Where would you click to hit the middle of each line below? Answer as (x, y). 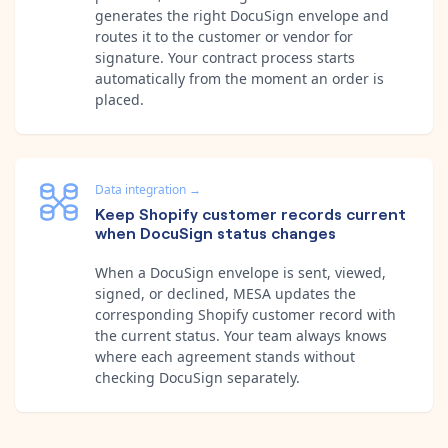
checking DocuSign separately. (197, 377)
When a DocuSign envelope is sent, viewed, (240, 272)
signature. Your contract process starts (225, 57)
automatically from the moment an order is (239, 78)
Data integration (140, 189)
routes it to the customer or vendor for (224, 36)
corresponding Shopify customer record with (245, 314)
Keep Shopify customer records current (250, 212)
